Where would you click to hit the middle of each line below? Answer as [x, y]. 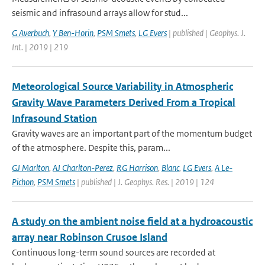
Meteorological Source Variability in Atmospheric [122, 86]
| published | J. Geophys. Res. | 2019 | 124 [145, 182]
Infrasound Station [54, 118]
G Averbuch [30, 33]
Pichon [23, 182]
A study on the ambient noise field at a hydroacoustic [132, 221]
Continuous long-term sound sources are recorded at [114, 252]
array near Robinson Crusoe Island [90, 237]
